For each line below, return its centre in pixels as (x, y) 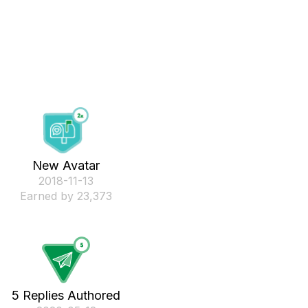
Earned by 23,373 (66, 196)
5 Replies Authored (66, 295)
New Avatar (66, 165)
